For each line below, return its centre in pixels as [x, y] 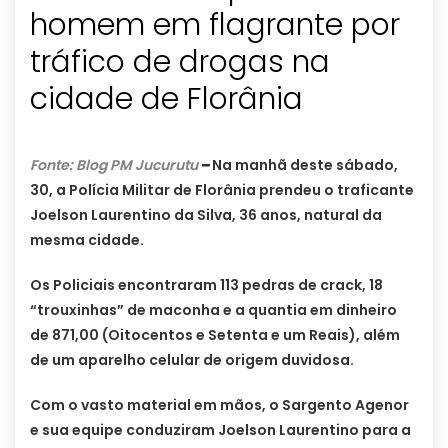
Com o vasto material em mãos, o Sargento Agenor [219, 405]
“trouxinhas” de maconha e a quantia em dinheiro [213, 310]
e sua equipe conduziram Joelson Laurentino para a [220, 430]
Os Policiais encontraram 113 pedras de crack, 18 [206, 285]
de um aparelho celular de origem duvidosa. [192, 360]
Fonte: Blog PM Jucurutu [114, 165]
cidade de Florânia [166, 99]
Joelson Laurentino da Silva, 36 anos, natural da [206, 215]
